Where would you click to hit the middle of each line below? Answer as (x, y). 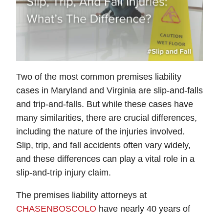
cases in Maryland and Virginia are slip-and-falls (109, 90)
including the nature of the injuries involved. (100, 131)
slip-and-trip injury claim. (64, 172)
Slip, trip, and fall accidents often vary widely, (103, 145)
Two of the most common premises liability (99, 77)
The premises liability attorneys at (81, 195)
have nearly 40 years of (143, 208)
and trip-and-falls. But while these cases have (105, 104)
